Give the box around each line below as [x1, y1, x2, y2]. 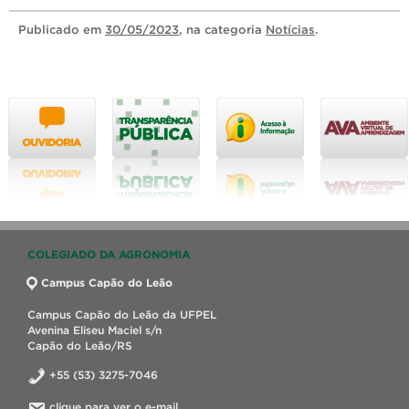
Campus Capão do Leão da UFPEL [27, 309, 216, 320]
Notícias [266, 23, 315, 37]
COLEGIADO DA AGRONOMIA [27, 248, 190, 260]
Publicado [18, 23, 83, 37]
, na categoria [179, 23, 266, 37]
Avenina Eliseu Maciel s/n [27, 324, 162, 336]
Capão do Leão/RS [27, 340, 132, 351]
